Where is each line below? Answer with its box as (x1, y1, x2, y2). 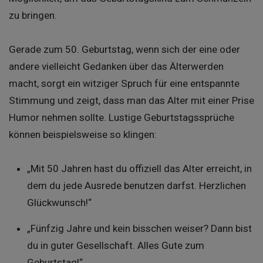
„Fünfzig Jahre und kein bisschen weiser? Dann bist (26, 222, 252, 235)
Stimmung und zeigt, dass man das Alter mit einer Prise (9, 94, 254, 106)
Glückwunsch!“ (26, 197, 92, 209)
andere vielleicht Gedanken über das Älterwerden (9, 60, 224, 72)
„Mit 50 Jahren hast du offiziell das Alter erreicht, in (26, 163, 252, 175)
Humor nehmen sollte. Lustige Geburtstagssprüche (9, 111, 234, 123)
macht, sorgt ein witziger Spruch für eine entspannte (9, 77, 240, 89)
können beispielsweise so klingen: (9, 128, 157, 140)
